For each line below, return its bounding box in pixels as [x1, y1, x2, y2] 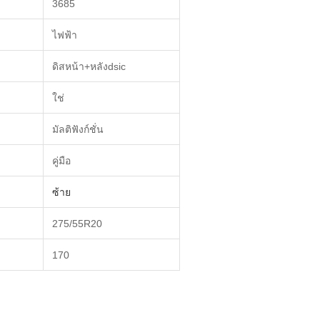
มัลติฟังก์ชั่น [52, 124, 104, 135]
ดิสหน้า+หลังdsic [52, 61, 126, 72]
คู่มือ [52, 155, 71, 166]
